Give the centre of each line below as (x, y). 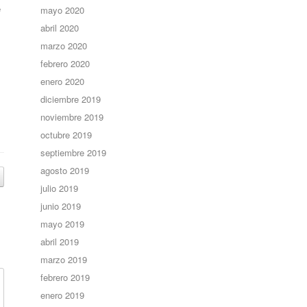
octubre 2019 (66, 135)
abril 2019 (60, 242)
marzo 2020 (64, 46)
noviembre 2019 (72, 117)
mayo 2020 (63, 10)
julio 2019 (60, 188)
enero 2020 (63, 81)
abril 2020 (60, 28)
